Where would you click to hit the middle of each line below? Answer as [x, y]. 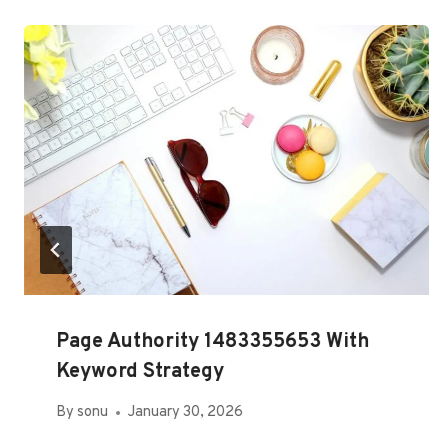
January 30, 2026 [186, 413]
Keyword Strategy [140, 371]
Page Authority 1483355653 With [212, 341]
